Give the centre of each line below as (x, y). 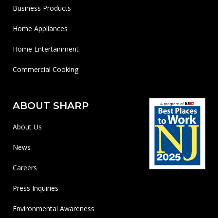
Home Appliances (40, 29)
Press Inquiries (36, 188)
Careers (25, 167)
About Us (27, 127)
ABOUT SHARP (51, 106)
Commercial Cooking (46, 70)
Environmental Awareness (54, 208)
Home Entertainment (46, 49)
